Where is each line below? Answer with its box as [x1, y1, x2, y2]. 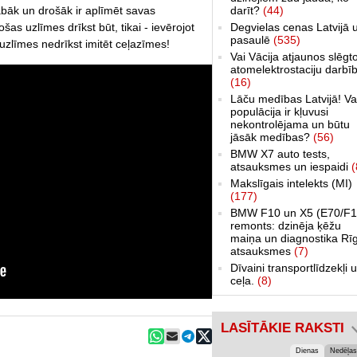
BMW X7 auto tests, [230, 147, 330, 160]
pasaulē [230, 33, 273, 46]
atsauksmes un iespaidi [230, 159, 351, 173]
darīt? [230, 3, 263, 17]
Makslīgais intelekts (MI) [230, 176, 352, 190]
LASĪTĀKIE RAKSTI [221, 320, 344, 335]
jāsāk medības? [230, 130, 313, 143]
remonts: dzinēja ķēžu [230, 218, 341, 232]
